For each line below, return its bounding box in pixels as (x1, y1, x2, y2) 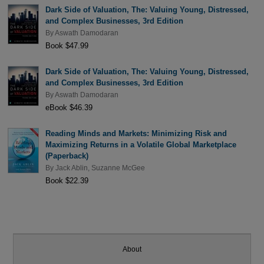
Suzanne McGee (91, 164, 145, 171)
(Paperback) (45, 151, 88, 160)
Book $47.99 (45, 41, 88, 51)
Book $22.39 (45, 176, 88, 186)
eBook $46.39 (45, 103, 93, 113)
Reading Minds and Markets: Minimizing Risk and (45, 128, 227, 138)
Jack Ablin (55, 164, 88, 171)
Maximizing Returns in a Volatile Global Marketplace (45, 140, 236, 149)
